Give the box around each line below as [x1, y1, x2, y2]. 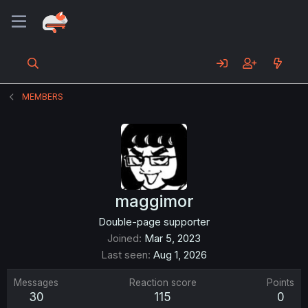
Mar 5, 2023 [144, 232, 201, 245]
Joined [107, 232, 139, 245]
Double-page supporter [98, 215, 210, 228]
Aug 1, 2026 [153, 248, 207, 261]
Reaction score [129, 277, 197, 288]
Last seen [101, 248, 148, 261]
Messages [14, 277, 58, 288]
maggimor [114, 191, 194, 211]
